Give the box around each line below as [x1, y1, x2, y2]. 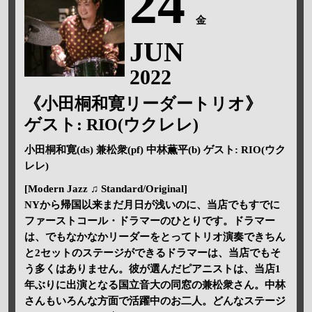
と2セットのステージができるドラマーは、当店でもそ [24, 247, 281, 258]
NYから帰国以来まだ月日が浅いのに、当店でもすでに [24, 198, 280, 210]
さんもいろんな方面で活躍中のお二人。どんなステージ [24, 295, 286, 306]
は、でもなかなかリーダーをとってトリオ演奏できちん [24, 231, 286, 242]
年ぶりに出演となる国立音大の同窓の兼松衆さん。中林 [24, 279, 286, 290]
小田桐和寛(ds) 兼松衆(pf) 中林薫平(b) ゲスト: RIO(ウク [24, 143, 286, 155]
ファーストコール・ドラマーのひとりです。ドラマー [24, 214, 275, 226]
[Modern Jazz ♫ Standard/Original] [24, 182, 187, 194]
